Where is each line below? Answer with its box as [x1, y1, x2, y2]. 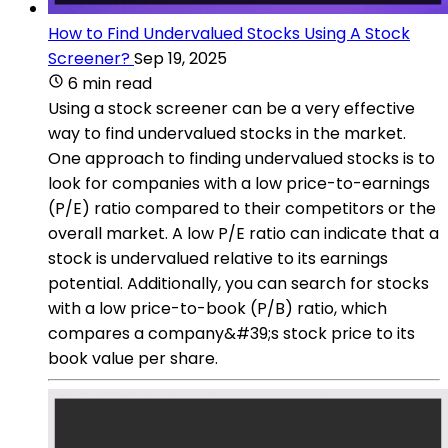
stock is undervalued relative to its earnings [48, 246, 388, 270]
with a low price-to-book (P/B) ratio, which [48, 296, 387, 320]
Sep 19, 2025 [134, 46, 227, 70]
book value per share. [48, 346, 218, 370]
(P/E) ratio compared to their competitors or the [48, 196, 436, 220]
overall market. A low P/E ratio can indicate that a [48, 221, 439, 245]
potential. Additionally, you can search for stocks [48, 271, 429, 295]
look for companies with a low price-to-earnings [48, 171, 430, 195]
